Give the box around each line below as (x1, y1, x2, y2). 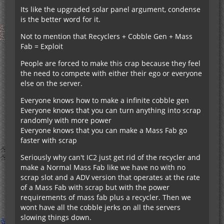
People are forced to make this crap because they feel (20, 58, 200, 68)
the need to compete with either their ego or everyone (20, 68, 202, 78)
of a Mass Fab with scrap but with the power (20, 182, 169, 192)
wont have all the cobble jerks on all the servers (20, 202, 180, 212)
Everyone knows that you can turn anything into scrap (20, 105, 201, 115)
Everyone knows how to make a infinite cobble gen (20, 95, 189, 105)
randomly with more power (20, 115, 111, 125)
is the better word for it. (20, 14, 100, 24)
